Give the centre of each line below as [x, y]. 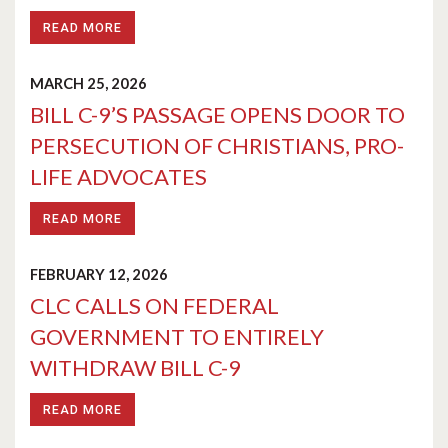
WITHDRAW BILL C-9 [135, 367]
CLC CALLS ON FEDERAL [154, 305]
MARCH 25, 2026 [88, 83]
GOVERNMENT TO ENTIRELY [177, 336]
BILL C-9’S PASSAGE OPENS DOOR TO [217, 114]
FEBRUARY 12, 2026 [99, 274]
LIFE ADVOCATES [118, 176]
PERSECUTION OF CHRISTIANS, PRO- [217, 145]
